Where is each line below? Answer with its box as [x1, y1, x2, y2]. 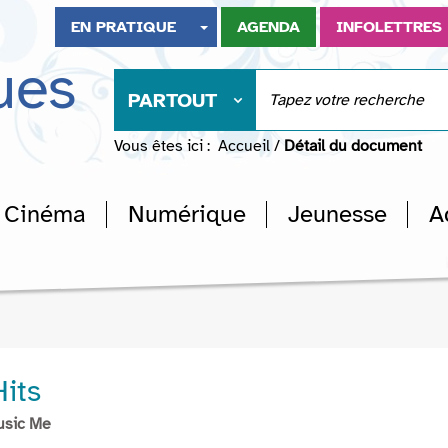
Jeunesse [288, 199, 387, 229]
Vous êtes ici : [114, 136, 210, 156]
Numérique [128, 199, 246, 229]
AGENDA [237, 17, 301, 37]
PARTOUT [128, 88, 217, 113]
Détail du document [284, 136, 422, 156]
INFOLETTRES [336, 17, 443, 37]
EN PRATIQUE [71, 17, 177, 37]
